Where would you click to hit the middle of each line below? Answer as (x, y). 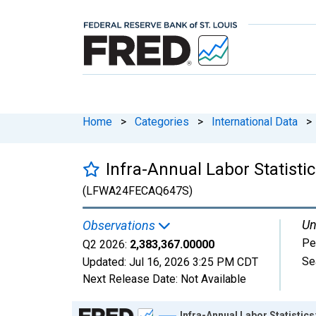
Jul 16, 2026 (159, 262)
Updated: (106, 262)
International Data (255, 121)
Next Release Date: (132, 279)
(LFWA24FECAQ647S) (138, 190)
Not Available (213, 279)
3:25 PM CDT (225, 262)
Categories (162, 121)
